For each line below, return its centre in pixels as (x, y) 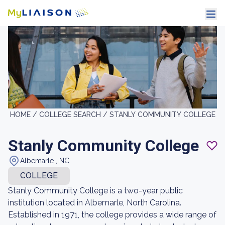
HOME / (24, 115)
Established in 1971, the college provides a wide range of (112, 215)
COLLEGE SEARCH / (74, 115)
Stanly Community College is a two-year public (95, 191)
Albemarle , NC (45, 161)
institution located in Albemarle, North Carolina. (95, 203)
